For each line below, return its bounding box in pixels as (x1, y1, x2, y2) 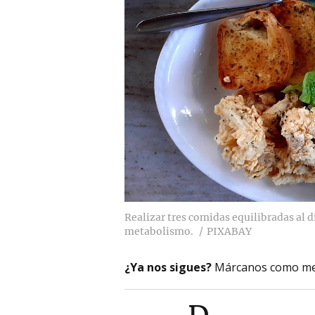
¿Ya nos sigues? (124, 259, 212, 275)
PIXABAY (207, 224, 252, 238)
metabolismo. (124, 224, 193, 238)
